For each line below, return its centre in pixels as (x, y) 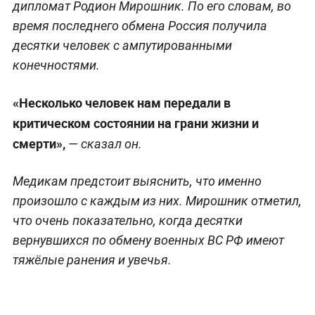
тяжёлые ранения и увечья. (92, 259)
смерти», (39, 143)
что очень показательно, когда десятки (127, 220)
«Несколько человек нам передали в (121, 102)
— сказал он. (103, 143)
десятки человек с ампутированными (122, 45)
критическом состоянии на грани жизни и (135, 123)
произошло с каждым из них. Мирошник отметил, (157, 200)
